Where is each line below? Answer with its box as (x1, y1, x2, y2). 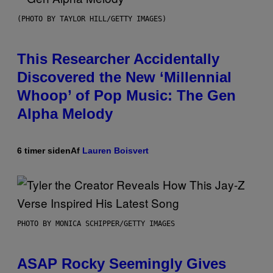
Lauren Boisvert (82, 146, 149, 156)
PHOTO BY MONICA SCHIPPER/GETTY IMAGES (17, 219, 175, 229)
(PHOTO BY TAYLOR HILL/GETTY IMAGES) (17, 15, 166, 24)
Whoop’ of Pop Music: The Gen (17, 87, 236, 104)
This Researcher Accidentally (17, 51, 219, 68)
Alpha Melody (17, 105, 113, 122)
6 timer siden (17, 146, 71, 156)
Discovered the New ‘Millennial (17, 69, 232, 86)
